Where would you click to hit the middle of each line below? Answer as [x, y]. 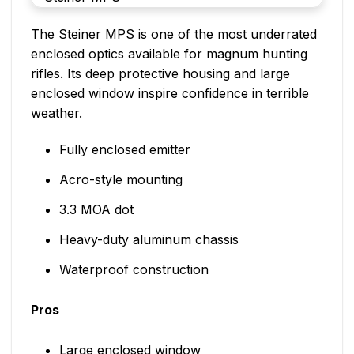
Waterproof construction [134, 270]
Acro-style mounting [121, 180]
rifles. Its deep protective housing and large [160, 74]
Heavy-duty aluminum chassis [149, 240]
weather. [56, 113]
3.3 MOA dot [96, 210]
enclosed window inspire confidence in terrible [170, 94]
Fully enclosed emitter [124, 150]
